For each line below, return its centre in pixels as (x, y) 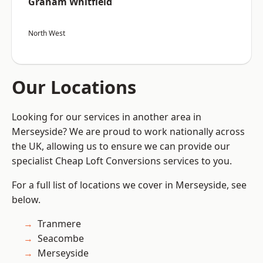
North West (47, 33)
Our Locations (74, 87)
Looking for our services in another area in (107, 117)
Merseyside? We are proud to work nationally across (128, 132)
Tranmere (59, 224)
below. (26, 200)
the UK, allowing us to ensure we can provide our (121, 146)
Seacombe (61, 239)
